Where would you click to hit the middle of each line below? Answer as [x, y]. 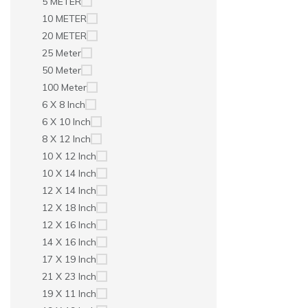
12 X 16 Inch [69, 225]
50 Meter [62, 70]
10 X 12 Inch [69, 156]
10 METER [64, 19]
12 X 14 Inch [69, 190]
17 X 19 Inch [69, 259]
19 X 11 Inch [69, 294]
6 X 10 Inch [66, 122]
